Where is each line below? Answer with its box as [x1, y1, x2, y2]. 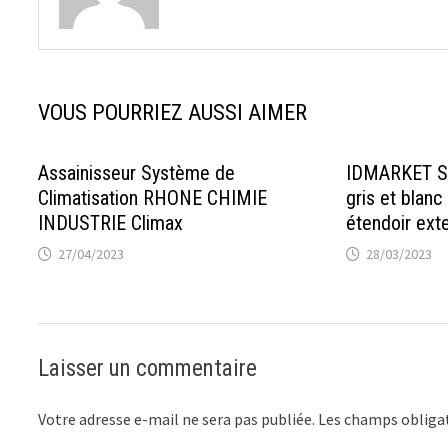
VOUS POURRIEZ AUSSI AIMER [38, 99, 308, 125]
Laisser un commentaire [38, 354, 258, 382]
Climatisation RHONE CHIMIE [38, 185, 268, 210]
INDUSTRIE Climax [38, 210, 184, 235]
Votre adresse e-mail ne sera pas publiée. [38, 408, 316, 429]
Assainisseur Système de [38, 160, 236, 185]
